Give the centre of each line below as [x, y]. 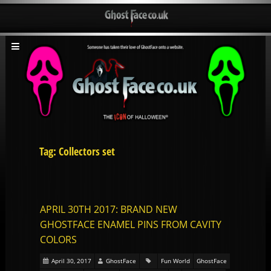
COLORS [59, 240]
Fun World [176, 261]
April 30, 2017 [72, 261]
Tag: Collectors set [77, 152]
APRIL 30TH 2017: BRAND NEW [109, 210]
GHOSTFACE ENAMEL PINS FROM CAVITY [131, 225]
